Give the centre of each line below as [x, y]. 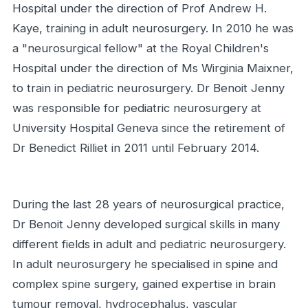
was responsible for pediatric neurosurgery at [137, 108]
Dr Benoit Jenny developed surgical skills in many [146, 224]
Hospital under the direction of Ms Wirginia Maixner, [153, 68]
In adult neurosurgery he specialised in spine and [145, 264]
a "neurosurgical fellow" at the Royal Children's [141, 48]
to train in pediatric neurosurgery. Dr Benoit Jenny [148, 88]
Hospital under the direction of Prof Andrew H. [140, 9]
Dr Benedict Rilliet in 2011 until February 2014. [136, 148]
